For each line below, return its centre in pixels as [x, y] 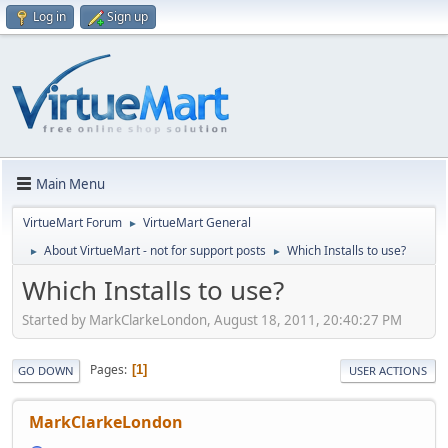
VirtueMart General [197, 222]
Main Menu [70, 183]
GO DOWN [46, 370]
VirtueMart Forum [72, 222]
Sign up [127, 16]
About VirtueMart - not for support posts [155, 250]
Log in [49, 16]
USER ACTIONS [388, 370]
